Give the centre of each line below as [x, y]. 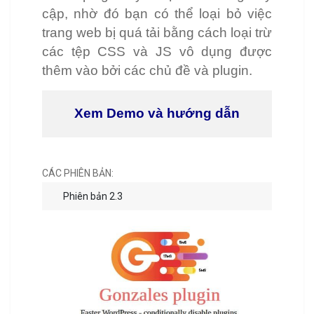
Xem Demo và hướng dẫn [157, 114]
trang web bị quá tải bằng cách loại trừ [157, 33]
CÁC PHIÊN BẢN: [78, 173]
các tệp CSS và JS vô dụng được [157, 52]
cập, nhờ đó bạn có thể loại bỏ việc [157, 14]
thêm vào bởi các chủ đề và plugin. [147, 71]
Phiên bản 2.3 [93, 197]
